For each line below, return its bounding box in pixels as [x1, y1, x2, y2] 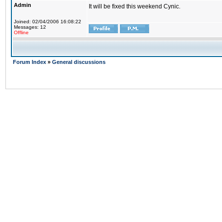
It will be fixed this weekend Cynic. [89, 3, 180, 10]
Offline [14, 30, 29, 35]
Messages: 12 [14, 24, 46, 30]
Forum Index [13, 59, 48, 65]
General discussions [52, 59, 106, 65]
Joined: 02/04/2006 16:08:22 [14, 19, 81, 24]
